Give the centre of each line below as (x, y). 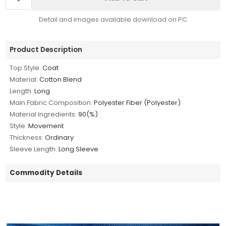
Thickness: (27, 137)
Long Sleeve (79, 149)
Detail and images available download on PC (113, 19)
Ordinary (60, 137)
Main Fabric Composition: (51, 102)
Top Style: (25, 68)
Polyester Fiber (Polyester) (137, 102)
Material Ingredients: (43, 114)
